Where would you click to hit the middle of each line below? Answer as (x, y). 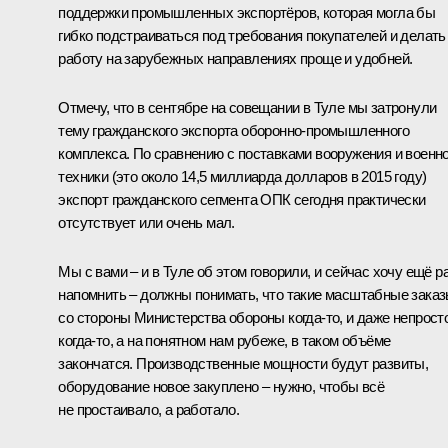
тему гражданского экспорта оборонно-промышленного (233, 130)
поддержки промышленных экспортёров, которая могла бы (247, 12)
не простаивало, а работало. (149, 409)
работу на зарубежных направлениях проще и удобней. (235, 58)
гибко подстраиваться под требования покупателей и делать (252, 35)
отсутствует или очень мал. (146, 222)
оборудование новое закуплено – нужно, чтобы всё (221, 386)
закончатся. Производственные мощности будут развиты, (243, 363)
